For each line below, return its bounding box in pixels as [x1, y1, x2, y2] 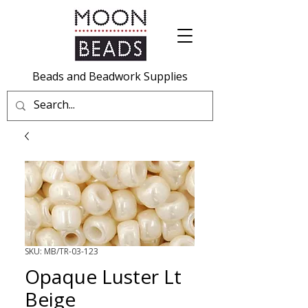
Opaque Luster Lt [25, 263, 181, 289]
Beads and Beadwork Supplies [32, 69, 188, 84]
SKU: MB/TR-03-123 [25, 245, 98, 257]
